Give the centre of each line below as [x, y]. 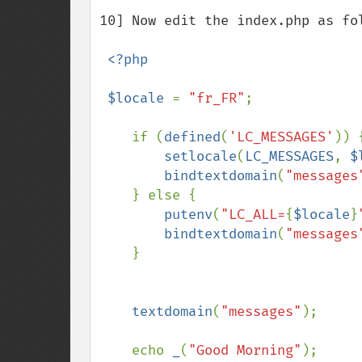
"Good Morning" [245, 350]
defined [192, 137]
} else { [116, 195]
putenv [188, 215]
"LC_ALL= [253, 215]
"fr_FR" [217, 98]
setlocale [200, 156]
